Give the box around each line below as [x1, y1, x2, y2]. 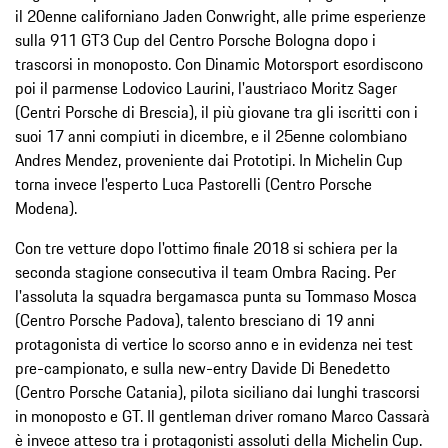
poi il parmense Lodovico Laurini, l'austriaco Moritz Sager [15, 75, 397, 100]
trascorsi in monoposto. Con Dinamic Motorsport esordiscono [15, 51, 423, 76]
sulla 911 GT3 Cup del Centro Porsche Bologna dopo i [15, 27, 376, 52]
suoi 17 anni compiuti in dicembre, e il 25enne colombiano [15, 123, 407, 148]
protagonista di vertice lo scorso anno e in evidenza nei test [15, 331, 413, 356]
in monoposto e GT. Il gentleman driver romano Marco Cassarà [15, 403, 430, 428]
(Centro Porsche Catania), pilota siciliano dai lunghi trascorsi [15, 379, 420, 404]
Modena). [15, 195, 77, 220]
